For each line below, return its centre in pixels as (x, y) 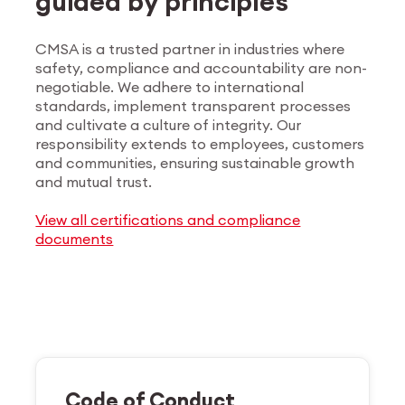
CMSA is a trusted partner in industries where (190, 48)
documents (75, 238)
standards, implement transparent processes (193, 105)
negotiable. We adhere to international (170, 86)
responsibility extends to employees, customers (200, 143)
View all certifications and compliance (168, 219)
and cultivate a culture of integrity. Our (169, 124)
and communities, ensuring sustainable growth (195, 162)
